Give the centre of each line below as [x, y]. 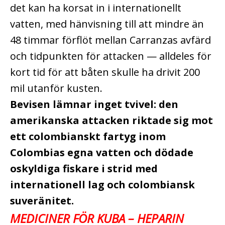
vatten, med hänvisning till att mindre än [107, 24]
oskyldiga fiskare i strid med [84, 168]
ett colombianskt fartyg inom [88, 136]
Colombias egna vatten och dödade [102, 152]
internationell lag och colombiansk [102, 184]
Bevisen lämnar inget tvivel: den [94, 104]
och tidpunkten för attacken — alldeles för [111, 56]
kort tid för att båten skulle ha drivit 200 [105, 72]
